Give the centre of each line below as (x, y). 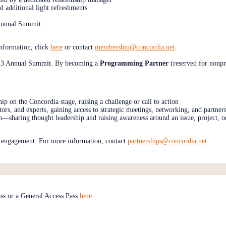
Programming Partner (134, 64)
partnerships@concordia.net (167, 141)
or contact (79, 47)
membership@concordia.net (135, 47)
